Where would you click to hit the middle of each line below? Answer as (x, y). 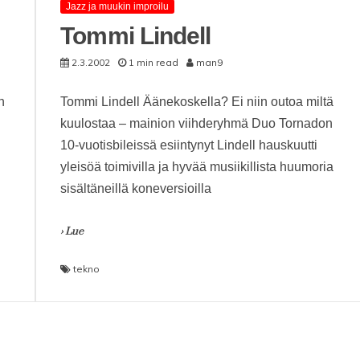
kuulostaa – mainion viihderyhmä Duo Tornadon (197, 123)
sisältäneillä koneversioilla (136, 188)
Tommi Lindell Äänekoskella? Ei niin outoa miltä (197, 102)
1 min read (154, 62)
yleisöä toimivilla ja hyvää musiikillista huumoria (197, 167)
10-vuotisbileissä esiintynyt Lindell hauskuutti (189, 145)
